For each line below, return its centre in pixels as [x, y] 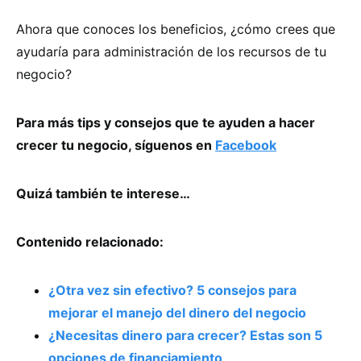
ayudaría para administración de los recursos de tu [171, 51]
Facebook [246, 145]
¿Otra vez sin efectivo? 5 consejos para [172, 290]
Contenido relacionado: [90, 241]
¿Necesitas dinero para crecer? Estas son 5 [185, 335]
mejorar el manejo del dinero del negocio [177, 312]
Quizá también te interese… [103, 193]
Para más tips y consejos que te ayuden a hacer [166, 122]
